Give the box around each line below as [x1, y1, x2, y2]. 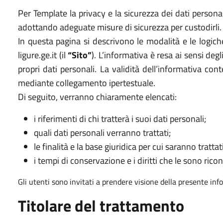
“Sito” [68, 48, 92, 62]
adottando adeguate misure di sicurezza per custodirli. [18, 20, 222, 34]
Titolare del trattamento [18, 194, 184, 218]
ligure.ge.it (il [18, 48, 68, 62]
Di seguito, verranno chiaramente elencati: [18, 90, 177, 104]
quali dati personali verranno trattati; [34, 126, 171, 139]
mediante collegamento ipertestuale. [18, 76, 155, 90]
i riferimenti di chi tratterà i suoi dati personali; [34, 112, 206, 125]
